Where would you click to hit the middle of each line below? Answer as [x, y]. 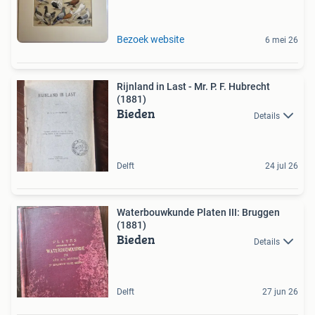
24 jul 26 [282, 166]
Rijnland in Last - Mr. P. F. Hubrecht [193, 87]
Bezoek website [150, 40]
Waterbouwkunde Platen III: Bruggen [198, 213]
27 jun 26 [280, 292]
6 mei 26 [282, 40]
